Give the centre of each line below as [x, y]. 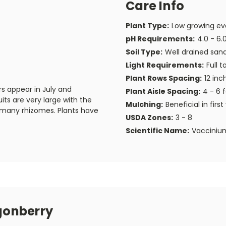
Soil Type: [144, 52]
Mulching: [144, 104]
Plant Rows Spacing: [164, 78]
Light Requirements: [165, 65]
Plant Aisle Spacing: [163, 91]
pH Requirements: [160, 39]
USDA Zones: [149, 117]
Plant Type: [147, 25]
